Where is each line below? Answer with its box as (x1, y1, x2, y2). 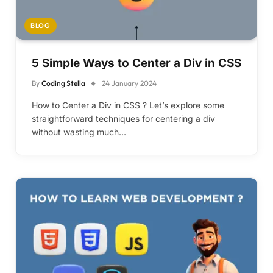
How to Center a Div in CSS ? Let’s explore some (32, 100, 224, 111)
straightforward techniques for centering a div (32, 113, 215, 124)
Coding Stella (41, 79, 85, 88)
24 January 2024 (102, 79, 157, 88)
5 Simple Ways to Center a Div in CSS (32, 56, 241, 71)
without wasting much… (32, 127, 126, 138)
